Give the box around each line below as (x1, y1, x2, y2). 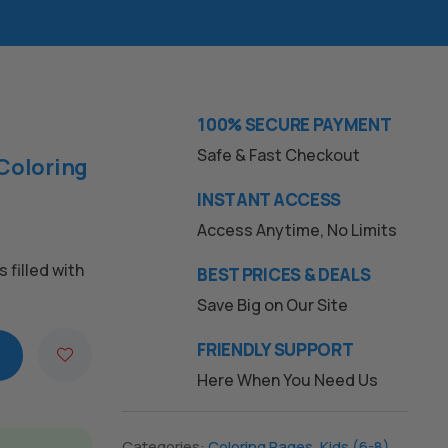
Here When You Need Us (197, 369, 379, 391)
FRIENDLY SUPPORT (197, 338, 354, 361)
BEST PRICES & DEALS (197, 263, 371, 286)
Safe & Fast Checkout (197, 144, 361, 166)
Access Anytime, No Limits (197, 219, 398, 241)
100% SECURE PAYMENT (197, 113, 392, 136)
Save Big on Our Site (197, 294, 349, 316)
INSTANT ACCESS (197, 188, 342, 211)
